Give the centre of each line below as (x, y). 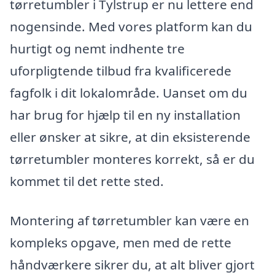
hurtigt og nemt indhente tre (97, 49)
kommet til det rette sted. (87, 181)
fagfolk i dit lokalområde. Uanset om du (129, 93)
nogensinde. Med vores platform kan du (131, 27)
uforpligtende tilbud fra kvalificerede (121, 71)
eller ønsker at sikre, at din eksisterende (130, 137)
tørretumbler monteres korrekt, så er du (132, 159)
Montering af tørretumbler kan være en (130, 220)
